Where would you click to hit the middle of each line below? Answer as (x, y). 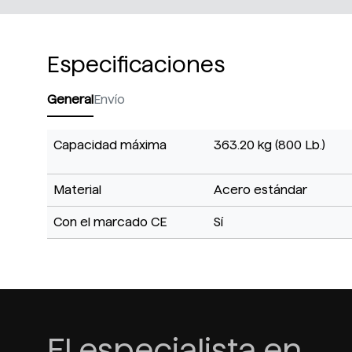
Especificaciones (136, 64)
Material (77, 189)
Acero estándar (260, 189)
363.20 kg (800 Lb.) (269, 145)
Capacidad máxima (110, 145)
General (70, 99)
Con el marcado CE (110, 222)
